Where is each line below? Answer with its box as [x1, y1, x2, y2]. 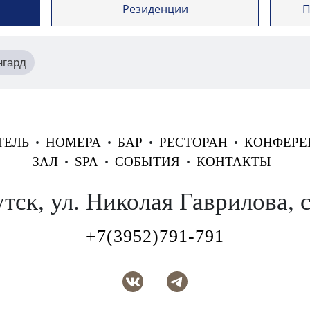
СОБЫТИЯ [115, 154, 180, 169]
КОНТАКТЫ [197, 154, 271, 169]
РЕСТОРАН [158, 135, 228, 149]
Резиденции [122, 1, 188, 17]
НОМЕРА [45, 135, 101, 149]
